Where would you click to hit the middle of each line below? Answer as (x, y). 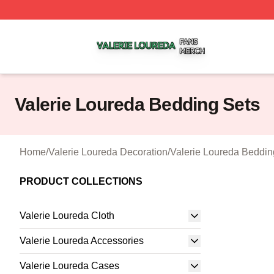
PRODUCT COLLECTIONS (81, 181)
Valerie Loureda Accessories (82, 241)
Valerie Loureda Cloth (67, 216)
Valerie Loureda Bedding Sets (137, 104)
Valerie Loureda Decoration (108, 152)
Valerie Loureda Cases (69, 266)
